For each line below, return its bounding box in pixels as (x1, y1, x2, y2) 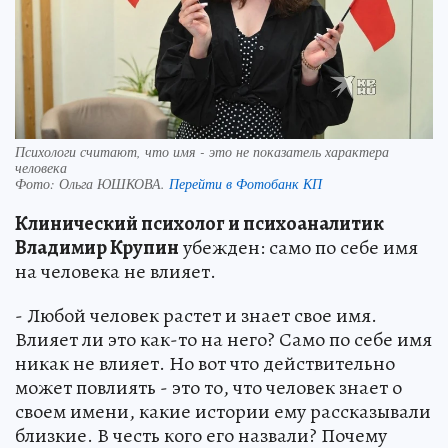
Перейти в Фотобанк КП (169, 174, 322, 193)
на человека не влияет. (15, 258, 216, 285)
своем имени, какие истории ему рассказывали (15, 398, 431, 425)
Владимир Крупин (15, 234, 179, 261)
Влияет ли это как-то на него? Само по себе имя (15, 326, 432, 353)
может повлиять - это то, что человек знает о (15, 374, 402, 401)
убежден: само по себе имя (179, 234, 418, 261)
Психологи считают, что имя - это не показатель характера (15, 142, 389, 161)
